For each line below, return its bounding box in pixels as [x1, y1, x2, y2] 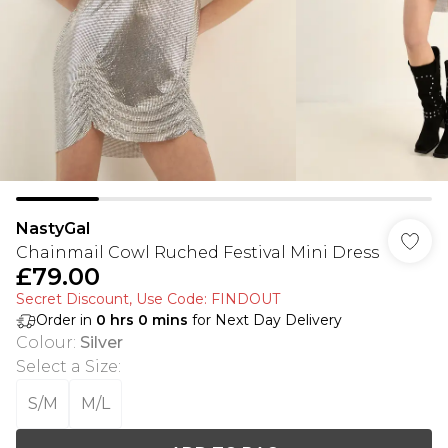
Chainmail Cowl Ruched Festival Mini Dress [16, 243, 379, 262]
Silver [80, 333, 123, 352]
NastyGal [16, 219, 90, 238]
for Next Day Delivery [188, 311, 342, 329]
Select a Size [16, 357, 118, 376]
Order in [36, 311, 96, 329]
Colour [16, 333, 73, 352]
